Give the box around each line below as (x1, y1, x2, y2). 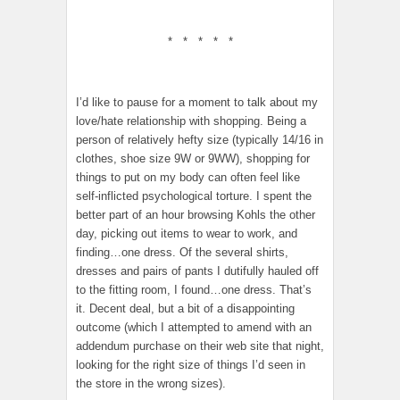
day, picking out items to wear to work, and (76, 227, 297, 241)
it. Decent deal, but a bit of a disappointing (76, 302, 295, 316)
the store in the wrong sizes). (76, 377, 226, 391)
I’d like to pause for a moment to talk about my (76, 96, 318, 110)
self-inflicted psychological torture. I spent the (76, 189, 312, 204)
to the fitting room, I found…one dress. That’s (76, 283, 312, 297)
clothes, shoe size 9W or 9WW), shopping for (76, 152, 310, 166)
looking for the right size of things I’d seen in (76, 358, 305, 372)
